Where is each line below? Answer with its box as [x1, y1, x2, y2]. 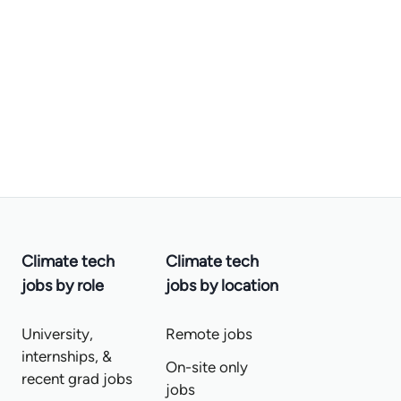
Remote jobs [165, 325, 252, 343]
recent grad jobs [21, 370, 133, 388]
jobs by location [165, 276, 278, 295]
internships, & [21, 347, 113, 365]
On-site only [165, 358, 248, 376]
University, [21, 325, 94, 343]
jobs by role [21, 276, 105, 295]
